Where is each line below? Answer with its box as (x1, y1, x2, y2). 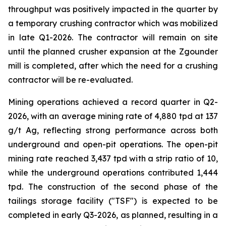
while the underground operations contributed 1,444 (8, 167, 218, 178)
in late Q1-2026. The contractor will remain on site (8, 32, 218, 42)
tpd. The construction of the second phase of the (8, 182, 218, 192)
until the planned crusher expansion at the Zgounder (8, 46, 218, 56)
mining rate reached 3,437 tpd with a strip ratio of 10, (8, 153, 218, 163)
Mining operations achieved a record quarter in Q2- (8, 97, 218, 107)
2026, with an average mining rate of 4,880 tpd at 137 (8, 111, 218, 121)
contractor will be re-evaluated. (8, 75, 133, 85)
